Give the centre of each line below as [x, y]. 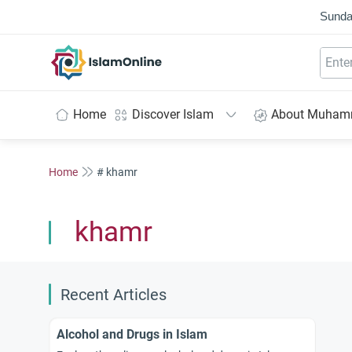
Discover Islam [173, 114]
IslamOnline [139, 53]
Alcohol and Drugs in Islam [132, 334]
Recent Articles [114, 295]
